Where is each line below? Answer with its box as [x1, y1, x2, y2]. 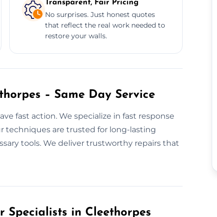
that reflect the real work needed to [45, 20, 165, 30]
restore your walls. [45, 31, 107, 40]
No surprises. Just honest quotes [45, 10, 155, 19]
